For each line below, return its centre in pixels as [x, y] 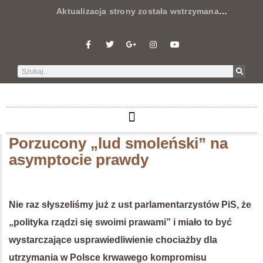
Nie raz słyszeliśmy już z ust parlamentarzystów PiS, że [130, 205]
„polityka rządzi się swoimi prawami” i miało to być [120, 222]
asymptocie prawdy [79, 160]
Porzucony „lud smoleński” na [118, 143]
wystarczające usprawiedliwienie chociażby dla [113, 240]
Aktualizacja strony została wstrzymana [118, 11]
